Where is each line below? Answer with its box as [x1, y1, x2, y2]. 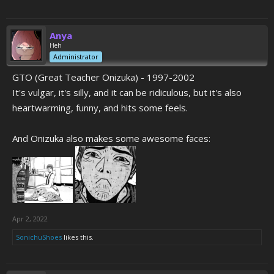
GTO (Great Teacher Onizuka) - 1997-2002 [12, 71, 194, 83]
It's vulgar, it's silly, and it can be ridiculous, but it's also [12, 86, 242, 98]
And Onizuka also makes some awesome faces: [12, 132, 210, 144]
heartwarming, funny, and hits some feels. [12, 102, 188, 114]
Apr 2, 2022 [12, 214, 48, 223]
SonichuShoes [16, 232, 62, 242]
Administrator [53, 52, 98, 61]
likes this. [62, 232, 94, 242]
